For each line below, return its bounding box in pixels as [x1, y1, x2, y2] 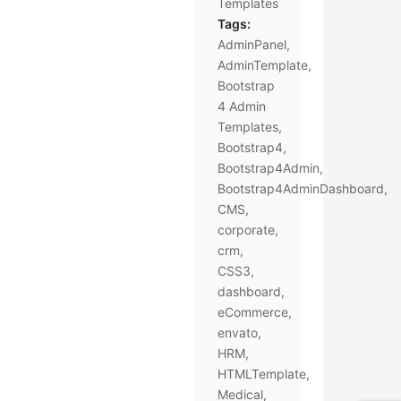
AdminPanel [217, 37, 286, 52]
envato [217, 325, 258, 340]
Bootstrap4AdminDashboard [217, 181, 384, 196]
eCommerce [217, 304, 288, 320]
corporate [217, 222, 275, 237]
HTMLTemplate [217, 366, 306, 381]
